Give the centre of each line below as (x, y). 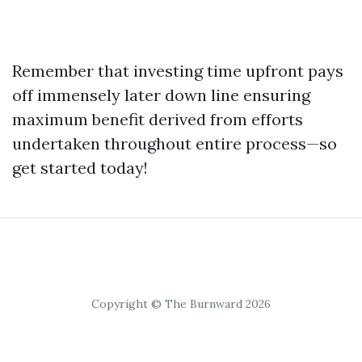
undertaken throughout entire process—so (175, 143)
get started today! (80, 168)
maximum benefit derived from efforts (158, 119)
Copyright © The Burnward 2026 (181, 304)
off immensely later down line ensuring (161, 95)
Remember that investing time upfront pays (178, 71)
